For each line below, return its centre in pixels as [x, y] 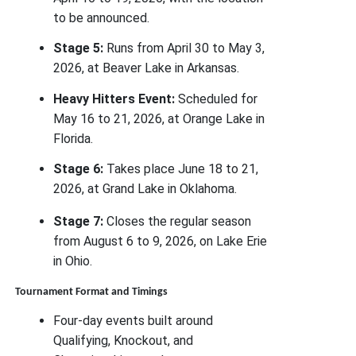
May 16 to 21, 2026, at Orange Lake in [159, 118]
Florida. [74, 138]
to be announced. [102, 18]
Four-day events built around [133, 321]
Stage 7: [79, 222]
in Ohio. [73, 261]
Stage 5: [79, 48]
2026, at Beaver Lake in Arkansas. [147, 68]
